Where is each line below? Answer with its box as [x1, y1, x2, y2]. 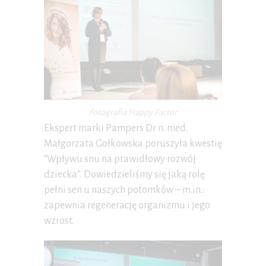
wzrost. [44, 216, 74, 227]
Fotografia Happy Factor [89, 107, 177, 118]
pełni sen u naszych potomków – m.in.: [44, 185, 204, 196]
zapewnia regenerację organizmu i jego [44, 200, 210, 211]
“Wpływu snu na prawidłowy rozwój [44, 154, 196, 165]
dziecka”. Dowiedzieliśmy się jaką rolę [44, 169, 205, 180]
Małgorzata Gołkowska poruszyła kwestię [44, 138, 222, 150]
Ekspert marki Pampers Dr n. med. [44, 123, 188, 134]
